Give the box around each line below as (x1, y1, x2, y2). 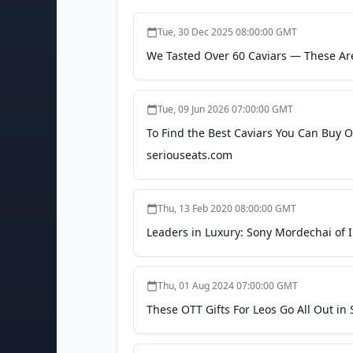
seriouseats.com (147, 147, 232, 162)
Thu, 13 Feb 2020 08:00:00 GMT (158, 202, 296, 215)
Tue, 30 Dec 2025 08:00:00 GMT (158, 25, 297, 39)
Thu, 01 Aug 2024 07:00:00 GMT (158, 279, 298, 292)
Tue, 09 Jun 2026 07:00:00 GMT (158, 102, 293, 116)
